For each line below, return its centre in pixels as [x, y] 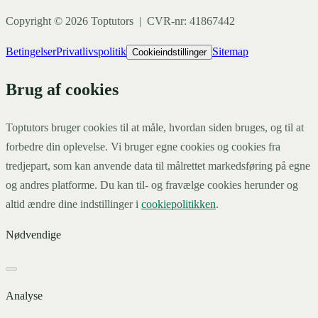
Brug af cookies [62, 89]
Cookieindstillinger [169, 53]
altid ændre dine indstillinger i [72, 204]
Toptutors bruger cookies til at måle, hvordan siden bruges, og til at [155, 127]
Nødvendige [33, 234]
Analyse [24, 295]
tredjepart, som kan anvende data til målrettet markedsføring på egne [158, 165]
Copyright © [35, 21]
